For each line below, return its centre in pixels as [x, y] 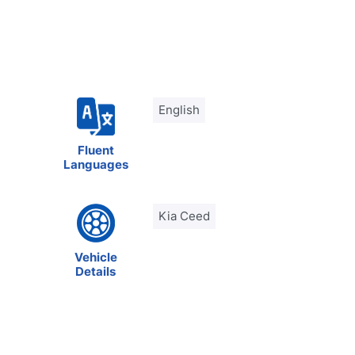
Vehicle [95, 257]
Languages [95, 164]
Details [96, 271]
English [179, 110]
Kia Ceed [185, 216]
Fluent [95, 150]
